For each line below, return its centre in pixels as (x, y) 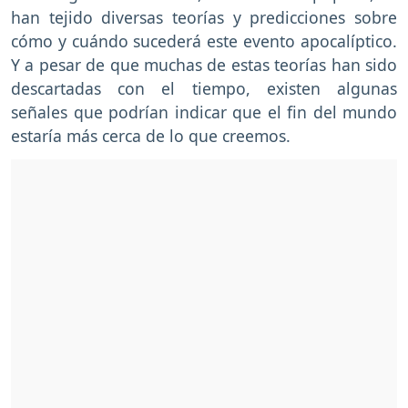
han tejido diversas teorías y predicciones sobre (204, 18)
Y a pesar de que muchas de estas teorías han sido (204, 65)
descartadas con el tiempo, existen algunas (204, 89)
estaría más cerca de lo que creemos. (153, 136)
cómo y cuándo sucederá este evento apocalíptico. (204, 41)
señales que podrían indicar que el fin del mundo (204, 112)
